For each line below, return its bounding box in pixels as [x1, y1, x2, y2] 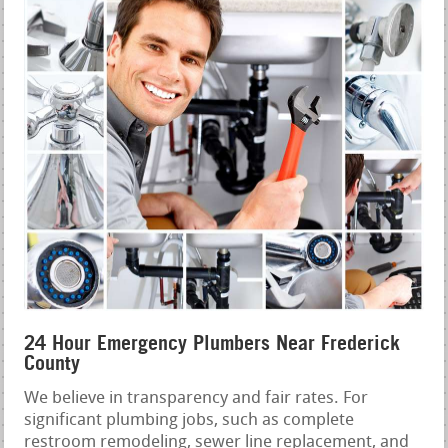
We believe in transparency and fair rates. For [24, 390, 369, 408]
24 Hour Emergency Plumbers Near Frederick [24, 331, 401, 356]
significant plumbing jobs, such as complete [24, 412, 355, 430]
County [24, 351, 81, 376]
